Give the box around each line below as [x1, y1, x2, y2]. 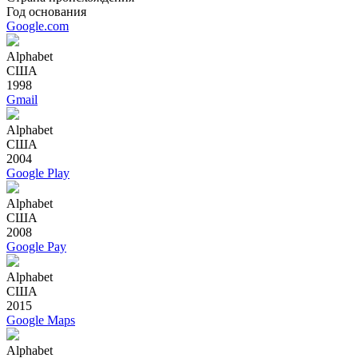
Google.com [6, 18, 69, 33]
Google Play [6, 165, 70, 180]
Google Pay [6, 239, 66, 253]
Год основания [6, 4, 86, 18]
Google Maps [6, 312, 75, 327]
